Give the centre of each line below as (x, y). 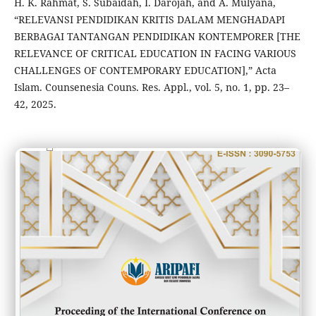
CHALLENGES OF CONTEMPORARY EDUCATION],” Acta (145, 70)
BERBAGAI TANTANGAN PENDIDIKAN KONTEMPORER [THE (157, 36)
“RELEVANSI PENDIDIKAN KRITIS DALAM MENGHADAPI (149, 19)
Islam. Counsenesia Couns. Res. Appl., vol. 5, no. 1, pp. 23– (151, 87)
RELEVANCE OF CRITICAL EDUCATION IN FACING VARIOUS (155, 53)
